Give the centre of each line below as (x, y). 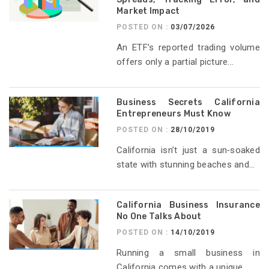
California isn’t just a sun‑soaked (188, 150)
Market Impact (148, 11)
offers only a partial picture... (175, 62)
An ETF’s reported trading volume (188, 48)
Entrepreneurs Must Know (174, 114)
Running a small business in (188, 253)
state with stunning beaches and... (186, 165)
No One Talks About (159, 217)
